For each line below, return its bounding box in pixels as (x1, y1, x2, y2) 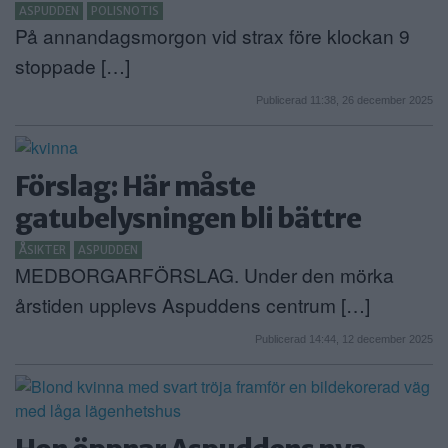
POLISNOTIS (91, 3, 159, 18)
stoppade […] (15, 51, 130, 79)
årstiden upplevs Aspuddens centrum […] (15, 290, 370, 318)
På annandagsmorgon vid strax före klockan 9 (15, 21, 410, 49)
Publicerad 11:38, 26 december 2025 (256, 93, 433, 106)
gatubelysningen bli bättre (15, 200, 361, 235)
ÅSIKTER (19, 242, 66, 257)
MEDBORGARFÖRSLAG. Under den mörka (15, 260, 394, 288)
